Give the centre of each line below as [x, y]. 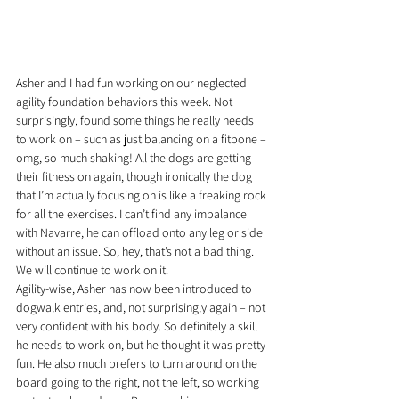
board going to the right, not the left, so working [139, 383]
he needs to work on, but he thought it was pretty [142, 345]
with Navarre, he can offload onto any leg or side [141, 233]
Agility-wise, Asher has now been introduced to [135, 289]
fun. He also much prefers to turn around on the [138, 364]
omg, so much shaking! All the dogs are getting [135, 158]
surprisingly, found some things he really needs [136, 121]
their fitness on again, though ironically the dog [135, 177]
